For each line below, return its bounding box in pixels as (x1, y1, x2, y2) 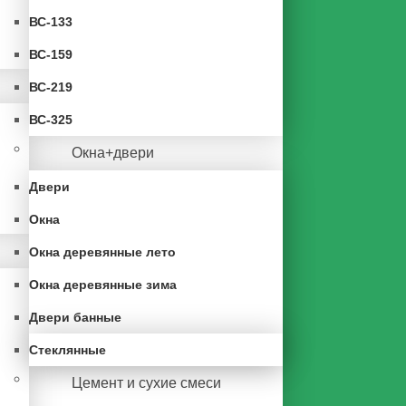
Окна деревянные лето (29, 245, 176, 259)
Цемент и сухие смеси (72, 375, 221, 391)
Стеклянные (29, 343, 106, 357)
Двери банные (29, 310, 121, 324)
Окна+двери (72, 145, 154, 160)
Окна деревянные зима (29, 277, 177, 292)
